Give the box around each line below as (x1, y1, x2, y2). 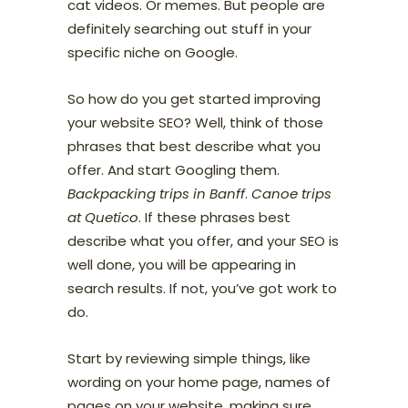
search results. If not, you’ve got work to (67, 278, 337, 298)
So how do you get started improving (67, 88, 321, 108)
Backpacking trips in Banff (67, 183, 245, 203)
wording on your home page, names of (67, 372, 331, 392)
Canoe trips (251, 183, 331, 203)
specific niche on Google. (67, 42, 238, 62)
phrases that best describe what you (67, 136, 321, 156)
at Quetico (67, 207, 138, 227)
